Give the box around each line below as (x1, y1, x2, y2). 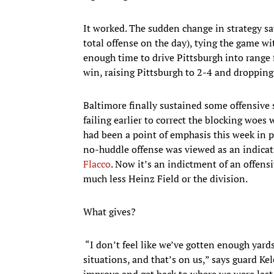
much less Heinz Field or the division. (83, 171, 248, 185)
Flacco (83, 157, 111, 171)
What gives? (83, 204, 136, 218)
